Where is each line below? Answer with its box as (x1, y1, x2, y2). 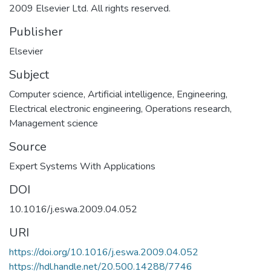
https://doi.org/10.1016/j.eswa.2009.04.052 (9, 245, 198, 259)
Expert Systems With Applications (9, 159, 155, 173)
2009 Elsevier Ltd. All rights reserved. (9, 1, 171, 15)
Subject (9, 66, 49, 83)
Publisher (9, 23, 63, 40)
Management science (9, 116, 98, 130)
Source (9, 138, 47, 155)
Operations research (145, 102, 230, 116)
